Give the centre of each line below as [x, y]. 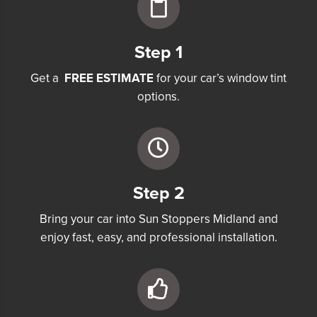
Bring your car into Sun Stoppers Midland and [158, 219]
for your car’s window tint [220, 79]
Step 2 [158, 194]
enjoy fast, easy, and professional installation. [158, 238]
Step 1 [158, 53]
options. [158, 97]
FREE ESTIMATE [109, 79]
